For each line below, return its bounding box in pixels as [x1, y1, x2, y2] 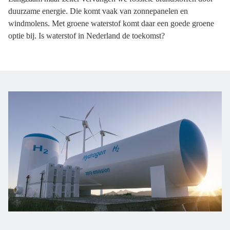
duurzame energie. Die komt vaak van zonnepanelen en [8, 7, 188, 15]
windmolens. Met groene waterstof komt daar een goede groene [8, 19, 214, 28]
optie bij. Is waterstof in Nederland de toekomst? [8, 31, 165, 40]
